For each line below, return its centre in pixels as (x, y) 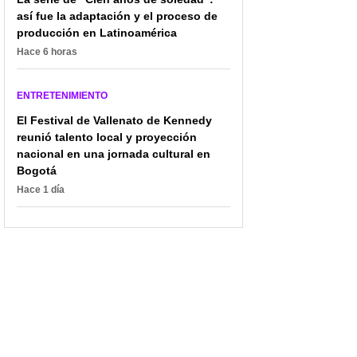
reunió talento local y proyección (107, 137)
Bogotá (37, 170)
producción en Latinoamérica (97, 32)
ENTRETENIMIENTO (62, 95)
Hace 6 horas (47, 51)
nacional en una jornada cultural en (114, 153)
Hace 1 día (41, 189)
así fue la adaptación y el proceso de (117, 16)
